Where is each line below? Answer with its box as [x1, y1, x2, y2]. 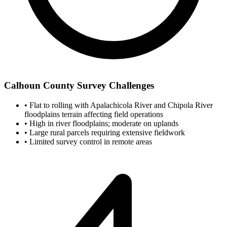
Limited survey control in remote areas [27, 137, 152, 146]
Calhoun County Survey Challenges [4, 80, 154, 91]
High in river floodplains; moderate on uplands [27, 119, 178, 128]
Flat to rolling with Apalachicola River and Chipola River [27, 100, 213, 109]
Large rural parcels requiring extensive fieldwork [27, 128, 185, 137]
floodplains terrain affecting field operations [24, 109, 163, 119]
